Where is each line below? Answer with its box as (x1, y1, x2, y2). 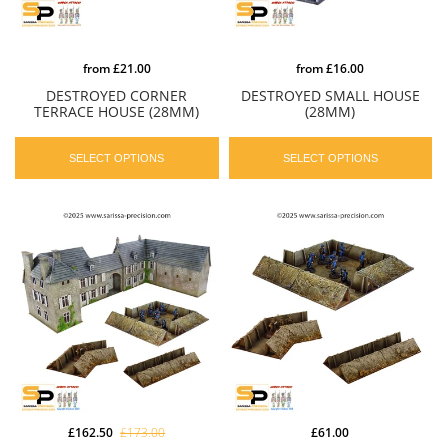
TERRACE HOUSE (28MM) (34, 102, 200, 122)
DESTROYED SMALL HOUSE (240, 86, 420, 106)
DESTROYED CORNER (46, 86, 188, 106)
